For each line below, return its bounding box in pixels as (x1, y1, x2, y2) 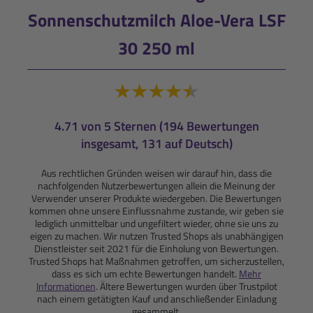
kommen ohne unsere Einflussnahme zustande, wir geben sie (29, 203, 284, 218)
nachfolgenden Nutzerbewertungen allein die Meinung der (38, 177, 275, 193)
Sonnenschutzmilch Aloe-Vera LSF (27, 6, 286, 34)
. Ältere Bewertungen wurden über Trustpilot (95, 278, 277, 293)
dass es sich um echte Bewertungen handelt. (52, 265, 239, 281)
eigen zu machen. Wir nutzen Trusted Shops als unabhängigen (29, 228, 284, 243)
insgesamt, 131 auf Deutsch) (80, 133, 233, 153)
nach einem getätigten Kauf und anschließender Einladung (36, 291, 277, 306)
